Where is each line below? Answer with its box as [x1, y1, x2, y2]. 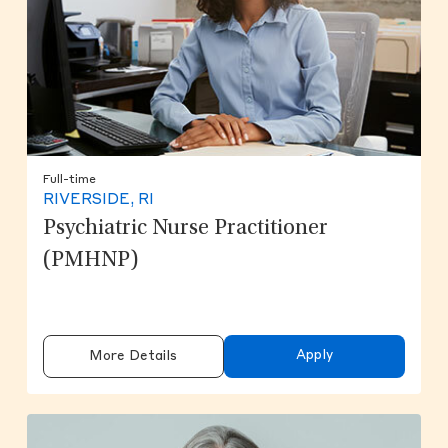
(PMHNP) [42, 249, 139, 272]
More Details [89, 349, 178, 363]
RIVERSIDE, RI [42, 192, 154, 208]
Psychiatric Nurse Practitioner [42, 217, 328, 240]
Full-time [42, 173, 96, 186]
